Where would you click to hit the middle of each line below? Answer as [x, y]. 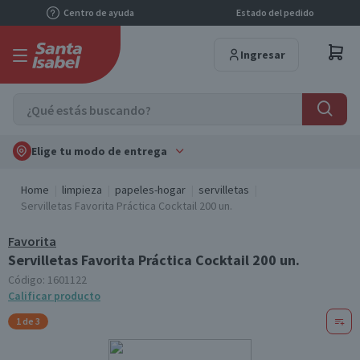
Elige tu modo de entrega [99, 151]
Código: [28, 280]
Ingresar [263, 55]
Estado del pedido [275, 12]
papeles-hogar [150, 190]
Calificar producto [54, 296]
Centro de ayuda [98, 12]
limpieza [82, 190]
